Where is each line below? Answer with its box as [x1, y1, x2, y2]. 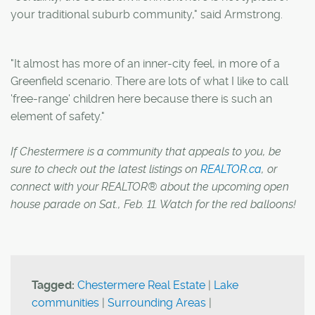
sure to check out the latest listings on [11, 162, 200, 176]
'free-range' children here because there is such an [11, 91, 272, 105]
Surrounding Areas [108, 295, 206, 309]
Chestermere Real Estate [77, 278, 205, 292]
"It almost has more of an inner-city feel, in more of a [11, 56, 280, 70]
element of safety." [11, 109, 105, 123]
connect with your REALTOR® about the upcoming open [11, 179, 289, 193]
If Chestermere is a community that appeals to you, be [11, 144, 281, 158]
